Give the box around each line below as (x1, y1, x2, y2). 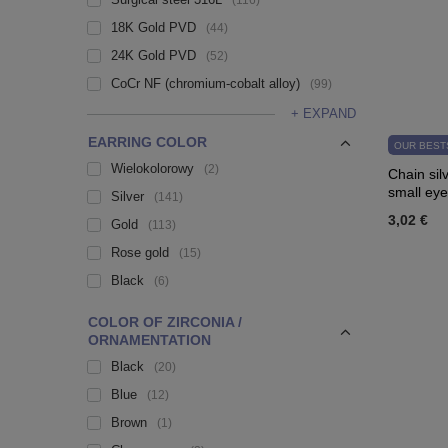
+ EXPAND (291, 106, 356, 121)
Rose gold (111, 245, 169, 260)
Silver (111, 189, 144, 204)
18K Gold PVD (111, 20, 196, 35)
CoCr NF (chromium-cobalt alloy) (111, 76, 300, 91)
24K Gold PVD (111, 48, 196, 63)
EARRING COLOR (88, 134, 207, 150)
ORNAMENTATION (88, 332, 211, 348)
